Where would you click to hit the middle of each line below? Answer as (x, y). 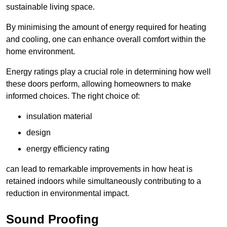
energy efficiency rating (68, 149)
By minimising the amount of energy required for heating (106, 27)
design (39, 133)
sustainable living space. (50, 7)
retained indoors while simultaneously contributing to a (104, 181)
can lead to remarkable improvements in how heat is (99, 169)
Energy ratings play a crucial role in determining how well (108, 72)
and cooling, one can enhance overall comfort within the (106, 40)
